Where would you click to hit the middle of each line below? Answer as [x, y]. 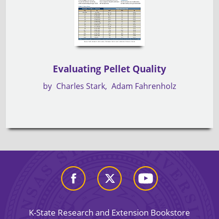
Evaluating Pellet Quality [109, 69]
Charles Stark [81, 86]
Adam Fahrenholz [144, 86]
